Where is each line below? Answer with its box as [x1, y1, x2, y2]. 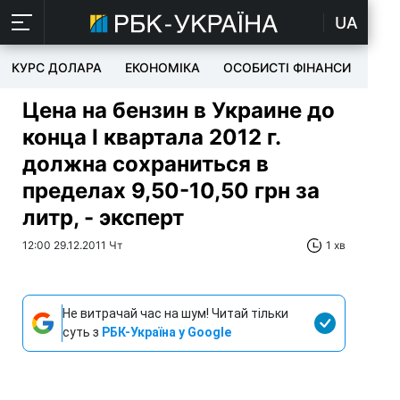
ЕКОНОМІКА [125, 60, 200, 75]
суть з [62, 325, 102, 339]
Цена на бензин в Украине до [22, 97, 335, 123]
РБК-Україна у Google [102, 325, 231, 339]
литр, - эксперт [22, 204, 184, 230]
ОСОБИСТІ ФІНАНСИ [223, 60, 351, 75]
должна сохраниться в [22, 151, 269, 177]
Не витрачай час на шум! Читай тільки [62, 306, 288, 321]
